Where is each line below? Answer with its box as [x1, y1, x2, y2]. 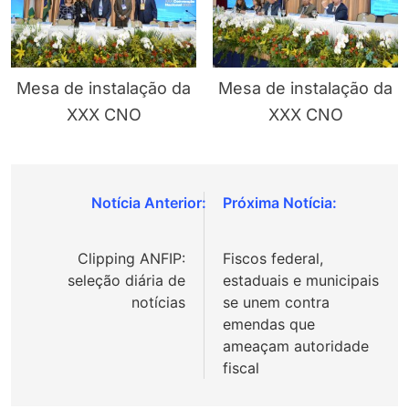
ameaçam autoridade [223, 337, 369, 356]
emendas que [223, 315, 315, 334]
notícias [131, 293, 185, 312]
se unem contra [223, 293, 330, 312]
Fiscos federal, [223, 249, 323, 268]
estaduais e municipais [223, 271, 379, 290]
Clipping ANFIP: [78, 249, 185, 268]
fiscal [223, 359, 259, 378]
